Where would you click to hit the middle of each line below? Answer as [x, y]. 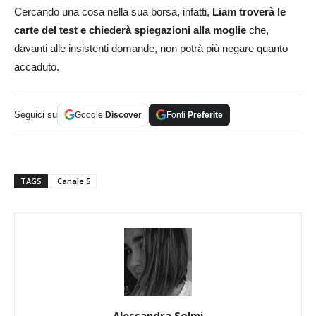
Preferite [205, 115]
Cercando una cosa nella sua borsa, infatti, [113, 11]
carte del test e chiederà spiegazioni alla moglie [130, 30]
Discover [123, 115]
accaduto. [37, 66]
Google [90, 115]
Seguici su [36, 114]
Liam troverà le [249, 11]
